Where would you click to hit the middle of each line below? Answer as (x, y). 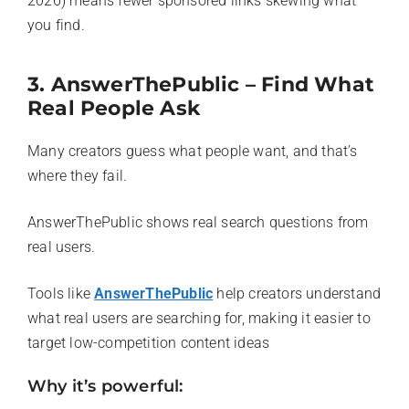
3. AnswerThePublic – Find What (201, 85)
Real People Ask (114, 109)
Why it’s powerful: (105, 387)
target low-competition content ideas (149, 343)
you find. (56, 26)
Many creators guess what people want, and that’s (193, 152)
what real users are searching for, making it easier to (199, 319)
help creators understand (297, 294)
